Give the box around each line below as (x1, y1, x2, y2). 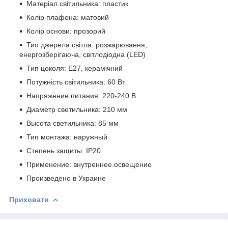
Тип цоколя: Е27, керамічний (26, 64, 123, 72)
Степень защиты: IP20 (26, 146, 101, 155)
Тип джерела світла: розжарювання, (26, 40, 147, 49)
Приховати (9, 195, 49, 204)
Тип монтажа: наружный (26, 132, 107, 141)
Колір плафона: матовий (26, 13, 109, 21)
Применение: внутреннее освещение (26, 160, 152, 168)
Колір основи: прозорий (26, 26, 105, 35)
